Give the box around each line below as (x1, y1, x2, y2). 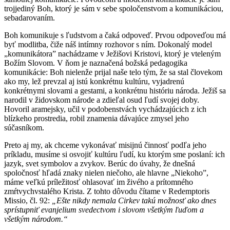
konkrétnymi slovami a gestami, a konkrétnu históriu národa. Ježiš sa (4, 86, 226, 95)
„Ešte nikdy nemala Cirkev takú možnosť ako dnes (52, 196, 216, 205)
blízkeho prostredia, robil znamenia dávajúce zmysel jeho (4, 113, 189, 123)
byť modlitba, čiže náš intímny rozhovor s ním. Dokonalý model (4, 40, 212, 49)
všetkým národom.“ (4, 214, 68, 223)
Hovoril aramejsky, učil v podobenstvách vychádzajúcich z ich (4, 104, 206, 113)
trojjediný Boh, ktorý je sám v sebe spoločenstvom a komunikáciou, (4, 4, 223, 13)
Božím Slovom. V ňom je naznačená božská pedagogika (4, 58, 187, 67)
